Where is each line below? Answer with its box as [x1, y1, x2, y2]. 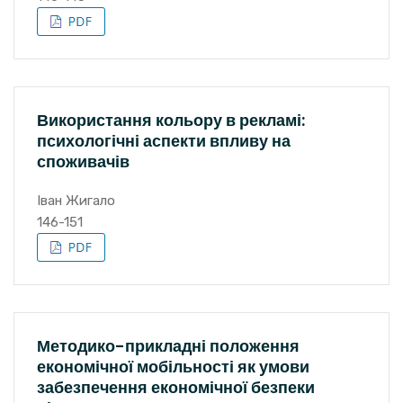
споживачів [37, 150, 130, 173]
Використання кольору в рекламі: [37, 109, 305, 131]
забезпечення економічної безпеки [37, 376, 315, 399]
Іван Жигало [37, 193, 115, 209]
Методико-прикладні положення [37, 335, 300, 357]
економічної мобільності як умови [37, 355, 309, 378]
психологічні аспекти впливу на [37, 130, 291, 152]
